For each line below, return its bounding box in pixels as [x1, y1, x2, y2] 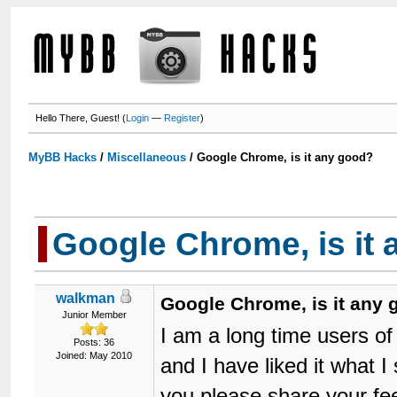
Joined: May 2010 [56, 350, 133, 361]
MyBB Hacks [28, 151, 97, 164]
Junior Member [61, 309, 127, 320]
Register [164, 113, 201, 123]
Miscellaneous [107, 151, 187, 164]
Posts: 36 [74, 337, 115, 347]
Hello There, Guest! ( [35, 113, 127, 123]
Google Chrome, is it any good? [197, 151, 374, 164]
